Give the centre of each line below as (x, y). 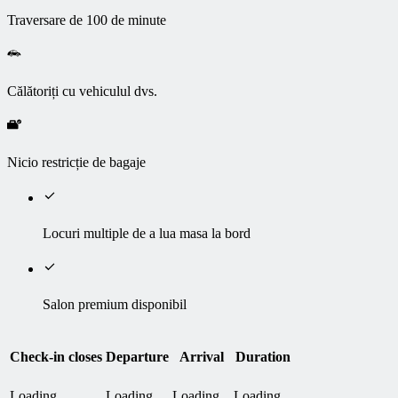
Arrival (201, 356)
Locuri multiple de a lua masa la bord (147, 233)
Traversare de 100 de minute (87, 20)
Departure (137, 356)
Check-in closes (56, 356)
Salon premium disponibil (115, 304)
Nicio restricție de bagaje (76, 162)
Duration (263, 356)
